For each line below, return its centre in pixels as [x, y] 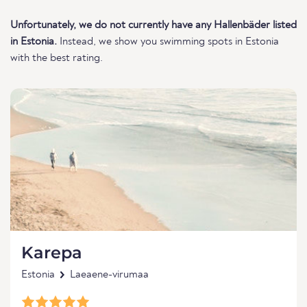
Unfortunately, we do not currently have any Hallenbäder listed [153, 25]
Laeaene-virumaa [109, 275]
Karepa [52, 253]
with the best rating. [57, 58]
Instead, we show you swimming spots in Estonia [168, 42]
